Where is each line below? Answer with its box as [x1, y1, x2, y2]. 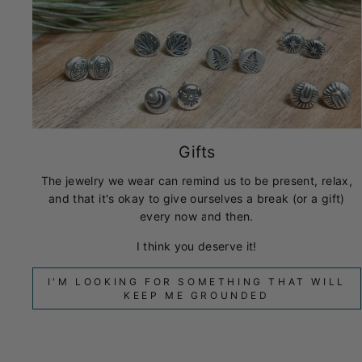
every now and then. [140, 209, 254, 224]
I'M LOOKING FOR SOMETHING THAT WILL [47, 276, 346, 288]
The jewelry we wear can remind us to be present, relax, [40, 174, 352, 188]
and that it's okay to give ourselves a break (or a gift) [48, 192, 345, 206]
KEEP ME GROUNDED [124, 289, 270, 302]
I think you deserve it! [136, 239, 257, 254]
